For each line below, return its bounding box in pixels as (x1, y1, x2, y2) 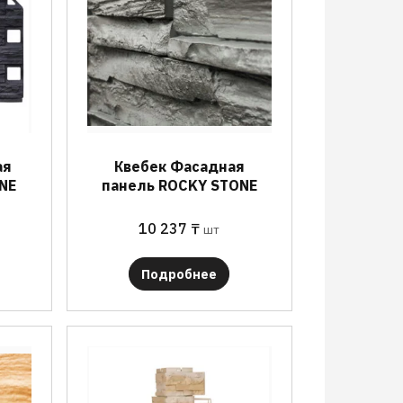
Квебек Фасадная (113, 157, 245, 175)
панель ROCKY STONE (101, 176, 257, 194)
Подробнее (141, 266, 218, 282)
